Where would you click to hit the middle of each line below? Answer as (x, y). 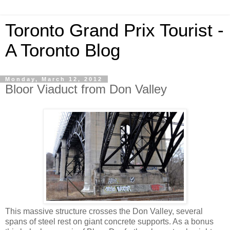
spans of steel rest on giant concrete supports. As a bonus (109, 221)
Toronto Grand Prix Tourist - (114, 30)
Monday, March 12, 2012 (54, 79)
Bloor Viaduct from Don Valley (86, 89)
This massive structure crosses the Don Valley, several (104, 211)
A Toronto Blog (63, 50)
